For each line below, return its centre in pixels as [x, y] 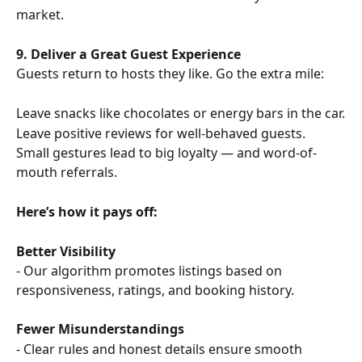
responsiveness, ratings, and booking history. [155, 290]
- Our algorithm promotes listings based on [151, 271]
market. [40, 15]
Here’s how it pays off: [87, 211]
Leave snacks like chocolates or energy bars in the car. [181, 114]
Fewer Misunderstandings [100, 329]
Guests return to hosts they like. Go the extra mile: [170, 74]
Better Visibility [66, 251]
